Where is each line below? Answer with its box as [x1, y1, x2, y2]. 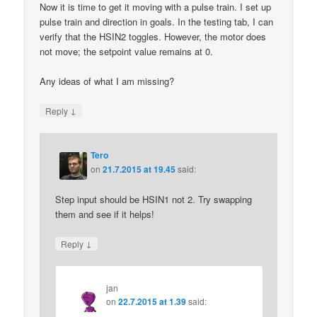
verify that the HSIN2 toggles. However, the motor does [40, 29, 267, 43]
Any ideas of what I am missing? [40, 74, 175, 88]
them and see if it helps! [55, 207, 155, 221]
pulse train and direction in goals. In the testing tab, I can [40, 14, 274, 28]
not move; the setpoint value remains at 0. [40, 44, 214, 58]
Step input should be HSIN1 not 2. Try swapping [55, 192, 253, 206]
